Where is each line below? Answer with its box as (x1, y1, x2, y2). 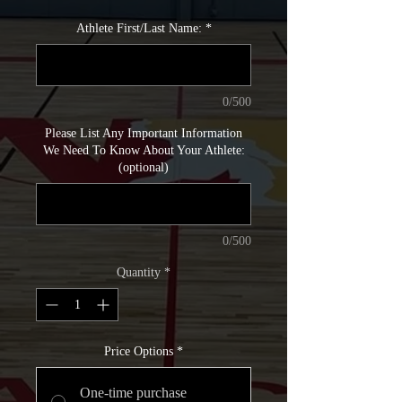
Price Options (104, 345, 173, 358)
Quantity (117, 266, 161, 279)
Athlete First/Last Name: (75, 22, 202, 35)
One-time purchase (80, 385, 187, 400)
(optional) (118, 161, 169, 174)
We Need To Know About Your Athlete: (42, 144, 245, 157)
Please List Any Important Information (45, 127, 242, 140)
